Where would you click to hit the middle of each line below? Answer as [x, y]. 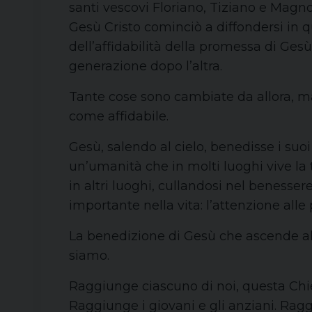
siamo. [89, 256]
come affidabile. [119, 116]
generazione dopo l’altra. [146, 66]
